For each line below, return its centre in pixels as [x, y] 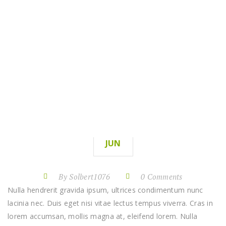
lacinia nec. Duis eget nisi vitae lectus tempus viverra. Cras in [110, 203]
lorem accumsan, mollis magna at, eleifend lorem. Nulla [103, 216]
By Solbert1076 [84, 177]
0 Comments [161, 177]
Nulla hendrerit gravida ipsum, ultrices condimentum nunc [105, 190]
